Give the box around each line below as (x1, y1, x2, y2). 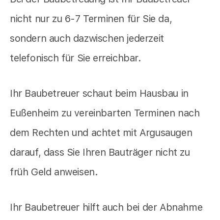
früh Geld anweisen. (10, 166, 98, 178)
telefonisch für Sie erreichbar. (10, 52, 141, 64)
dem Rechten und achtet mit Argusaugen (10, 127, 192, 139)
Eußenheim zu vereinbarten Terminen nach (10, 107, 200, 119)
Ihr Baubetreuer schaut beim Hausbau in (10, 87, 189, 100)
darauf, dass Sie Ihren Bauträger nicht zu (10, 146, 190, 159)
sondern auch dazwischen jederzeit (10, 32, 164, 45)
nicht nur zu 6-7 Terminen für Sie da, (10, 13, 172, 25)
